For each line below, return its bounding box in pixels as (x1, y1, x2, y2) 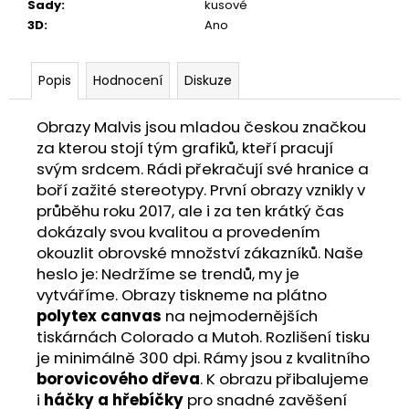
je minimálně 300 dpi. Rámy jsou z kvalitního (37, 346, 370, 369)
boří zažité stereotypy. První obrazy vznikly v (37, 178, 365, 201)
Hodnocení (93, 70, 163, 89)
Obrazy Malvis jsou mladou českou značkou (37, 115, 366, 138)
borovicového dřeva (37, 367, 200, 390)
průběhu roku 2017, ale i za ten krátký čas (37, 199, 344, 222)
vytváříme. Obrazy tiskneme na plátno (37, 283, 327, 306)
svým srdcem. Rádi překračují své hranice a (37, 157, 369, 180)
